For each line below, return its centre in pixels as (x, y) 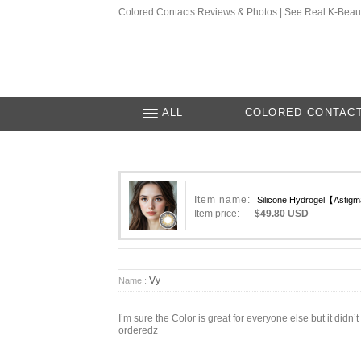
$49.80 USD (282, 214)
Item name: (222, 200)
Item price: (217, 214)
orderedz (138, 330)
